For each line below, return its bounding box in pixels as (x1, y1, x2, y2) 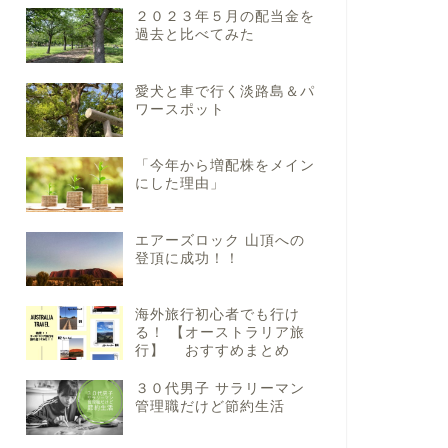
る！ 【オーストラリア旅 (134, 325, 305, 341)
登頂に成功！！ (134, 250, 240, 266)
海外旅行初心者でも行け (134, 307, 300, 323)
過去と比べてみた (134, 27, 255, 43)
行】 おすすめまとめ (134, 343, 290, 359)
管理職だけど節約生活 (134, 399, 285, 415)
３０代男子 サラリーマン (134, 381, 305, 397)
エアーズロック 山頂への (134, 232, 305, 248)
